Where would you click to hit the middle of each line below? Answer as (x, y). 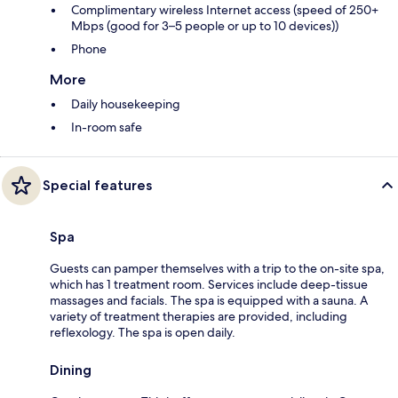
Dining (71, 370)
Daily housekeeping (126, 103)
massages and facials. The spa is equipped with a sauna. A (209, 300)
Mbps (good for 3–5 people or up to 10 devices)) (205, 25)
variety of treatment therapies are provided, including (199, 316)
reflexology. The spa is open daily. (143, 332)
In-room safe (107, 127)
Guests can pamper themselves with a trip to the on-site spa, (217, 268)
